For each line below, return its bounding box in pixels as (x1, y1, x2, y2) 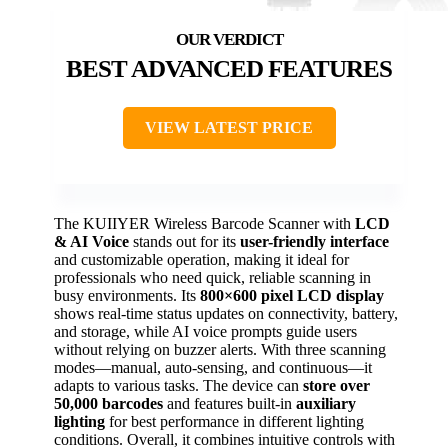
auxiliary (296, 394, 356, 412)
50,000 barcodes (54, 394, 163, 412)
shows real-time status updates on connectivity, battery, (54, 304, 398, 322)
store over (303, 376, 370, 394)
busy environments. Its (54, 286, 200, 304)
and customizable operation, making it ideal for (54, 250, 349, 268)
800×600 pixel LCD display (200, 286, 384, 304)
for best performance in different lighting (105, 412, 364, 430)
